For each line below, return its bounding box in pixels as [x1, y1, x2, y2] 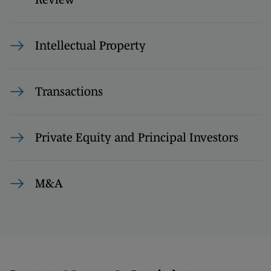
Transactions [35, 85, 103, 98]
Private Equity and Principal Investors [35, 131, 238, 144]
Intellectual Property [35, 39, 146, 52]
